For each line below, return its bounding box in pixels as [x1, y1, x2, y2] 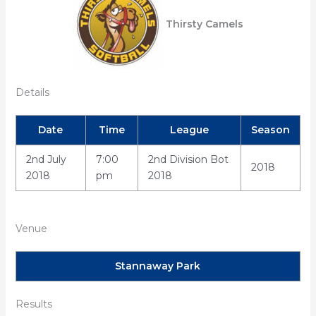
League [169, 123, 209, 136]
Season [250, 123, 290, 136]
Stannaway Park [115, 260, 201, 272]
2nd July [25, 153, 66, 166]
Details [15, 86, 49, 99]
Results [15, 298, 52, 310]
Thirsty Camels [166, 17, 243, 30]
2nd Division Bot [147, 153, 229, 166]
